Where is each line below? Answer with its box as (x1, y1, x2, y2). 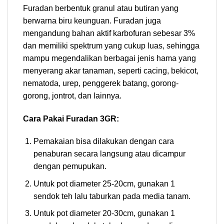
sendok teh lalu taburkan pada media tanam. (33, 191, 190, 200)
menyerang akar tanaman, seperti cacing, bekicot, (23, 66, 198, 75)
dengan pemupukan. (33, 162, 106, 171)
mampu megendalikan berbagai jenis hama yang (23, 53, 196, 62)
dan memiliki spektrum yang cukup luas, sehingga (23, 41, 199, 50)
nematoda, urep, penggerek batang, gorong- (23, 78, 178, 87)
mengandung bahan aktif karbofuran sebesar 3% (23, 28, 195, 37)
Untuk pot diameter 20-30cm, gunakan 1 (33, 209, 175, 218)
